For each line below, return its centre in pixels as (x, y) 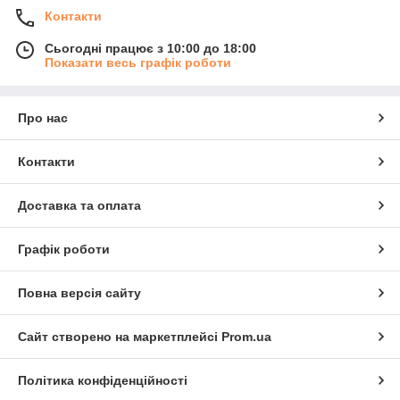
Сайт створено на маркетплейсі (120, 337)
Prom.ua (246, 337)
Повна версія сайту (79, 293)
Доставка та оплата (79, 205)
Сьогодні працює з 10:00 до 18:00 (150, 48)
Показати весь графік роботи (138, 62)
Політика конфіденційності (103, 380)
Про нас (43, 118)
